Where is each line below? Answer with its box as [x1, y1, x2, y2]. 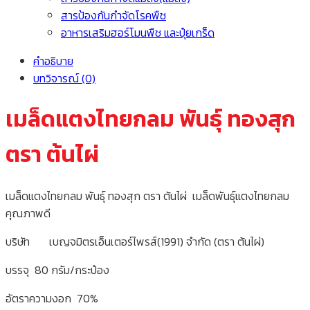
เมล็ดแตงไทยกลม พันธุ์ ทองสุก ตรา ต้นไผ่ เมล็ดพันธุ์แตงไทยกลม [6, 187, 289, 204]
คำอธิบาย [33, 52, 73, 69]
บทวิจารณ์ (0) [33, 69, 95, 86]
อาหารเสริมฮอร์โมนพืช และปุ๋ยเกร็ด [61, 24, 215, 41]
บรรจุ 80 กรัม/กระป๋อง [6, 261, 109, 278]
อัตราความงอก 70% [6, 289, 98, 307]
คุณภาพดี [6, 204, 51, 221]
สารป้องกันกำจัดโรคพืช [61, 6, 166, 24]
